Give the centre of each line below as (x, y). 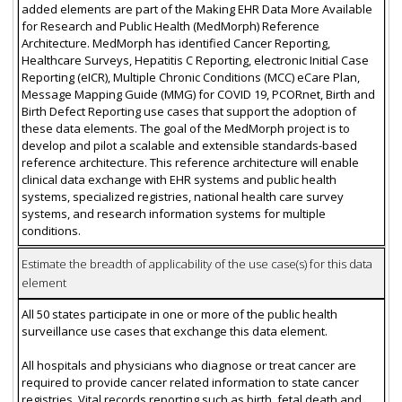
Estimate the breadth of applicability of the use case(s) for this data (197, 263)
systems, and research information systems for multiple (173, 213)
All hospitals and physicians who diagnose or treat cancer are (188, 365)
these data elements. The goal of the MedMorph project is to (185, 128)
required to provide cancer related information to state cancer (190, 382)
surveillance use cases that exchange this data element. (174, 331)
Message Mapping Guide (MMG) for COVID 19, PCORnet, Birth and (198, 94)
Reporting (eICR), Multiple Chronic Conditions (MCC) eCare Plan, (190, 77)
